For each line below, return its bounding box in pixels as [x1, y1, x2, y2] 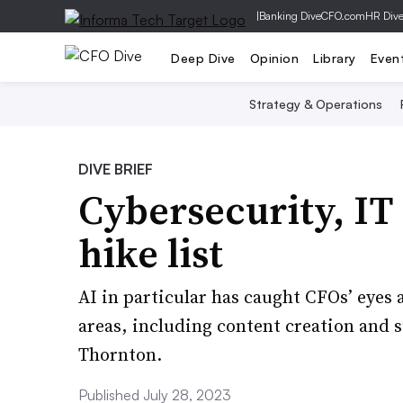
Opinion [249, 49, 299, 66]
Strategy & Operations [248, 96, 382, 112]
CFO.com [321, 9, 365, 22]
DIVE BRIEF [78, 160, 153, 178]
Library [313, 49, 356, 66]
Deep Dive [171, 49, 236, 66]
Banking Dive [259, 9, 321, 22]
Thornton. [78, 342, 162, 367]
